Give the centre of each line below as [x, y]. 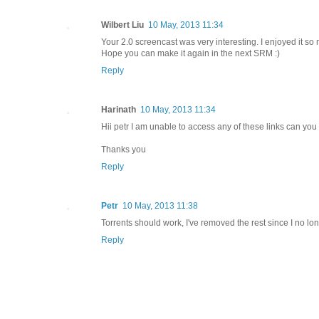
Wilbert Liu [122, 25]
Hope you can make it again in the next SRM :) [190, 53]
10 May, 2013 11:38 [160, 205]
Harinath [119, 109]
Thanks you [124, 149]
